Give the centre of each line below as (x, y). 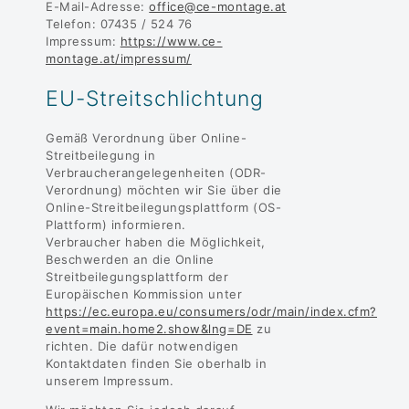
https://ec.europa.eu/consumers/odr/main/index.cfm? (211, 312)
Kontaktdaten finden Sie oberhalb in (157, 364)
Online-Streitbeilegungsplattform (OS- (164, 208)
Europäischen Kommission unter (144, 294)
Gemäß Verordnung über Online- (147, 138)
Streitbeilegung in (101, 156)
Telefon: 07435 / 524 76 (119, 23)
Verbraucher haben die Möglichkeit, (156, 242)
